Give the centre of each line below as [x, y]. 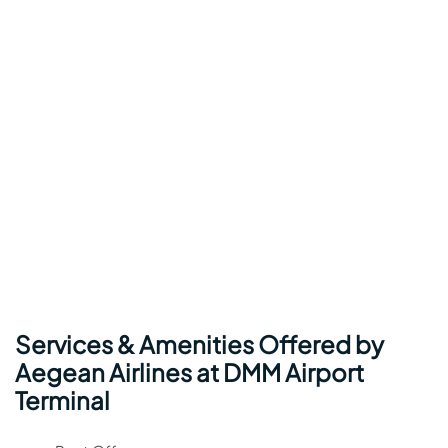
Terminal [62, 400]
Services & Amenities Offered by [199, 344]
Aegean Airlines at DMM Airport [189, 372]
